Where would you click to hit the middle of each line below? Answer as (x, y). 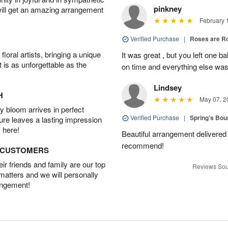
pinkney (168, 8)
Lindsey (168, 87)
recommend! (143, 145)
